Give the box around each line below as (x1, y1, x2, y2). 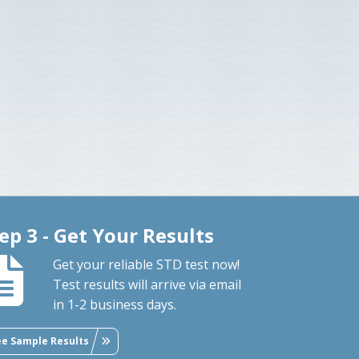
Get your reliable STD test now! (53, 255, 240, 273)
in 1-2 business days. (53, 295, 177, 313)
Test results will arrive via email (53, 275, 242, 293)
